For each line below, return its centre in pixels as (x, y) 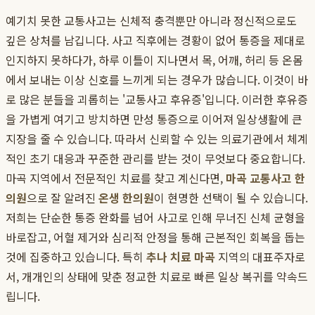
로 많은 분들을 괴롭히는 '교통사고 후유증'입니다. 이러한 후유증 (157, 99)
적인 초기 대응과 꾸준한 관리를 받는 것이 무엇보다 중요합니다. (155, 159)
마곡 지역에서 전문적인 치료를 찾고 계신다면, (116, 178)
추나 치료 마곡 (181, 257)
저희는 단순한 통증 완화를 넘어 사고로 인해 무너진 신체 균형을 (155, 218)
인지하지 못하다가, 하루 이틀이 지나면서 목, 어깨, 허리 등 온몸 (154, 60)
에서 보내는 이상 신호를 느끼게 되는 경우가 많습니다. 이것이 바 (157, 80)
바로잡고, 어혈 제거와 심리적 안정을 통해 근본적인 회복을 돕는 (155, 237)
